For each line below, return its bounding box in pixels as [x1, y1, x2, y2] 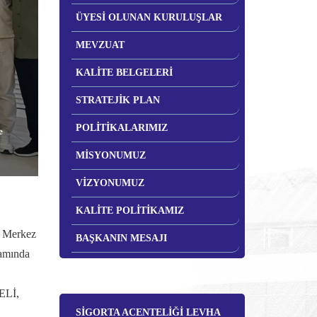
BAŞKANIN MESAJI [75, 233, 167, 243]
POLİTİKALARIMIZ [75, 122, 168, 133]
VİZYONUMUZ [75, 178, 144, 188]
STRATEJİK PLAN [75, 95, 160, 105]
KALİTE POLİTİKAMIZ [75, 205, 184, 216]
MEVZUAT [75, 40, 125, 50]
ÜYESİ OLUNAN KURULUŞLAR [75, 12, 222, 23]
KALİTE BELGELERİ [75, 67, 173, 78]
